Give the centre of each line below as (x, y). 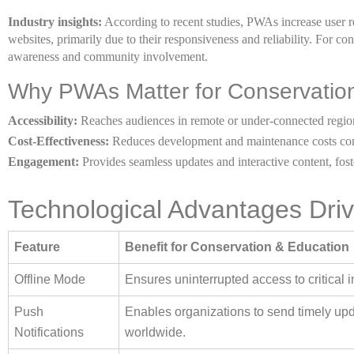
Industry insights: (55, 22)
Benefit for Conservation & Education (237, 247)
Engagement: (43, 162)
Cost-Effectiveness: (58, 141)
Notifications (49, 332)
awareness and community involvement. (108, 56)
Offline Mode (50, 279)
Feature (37, 247)
